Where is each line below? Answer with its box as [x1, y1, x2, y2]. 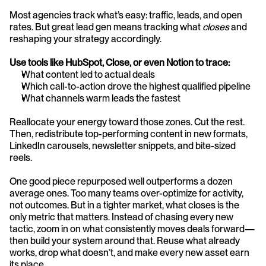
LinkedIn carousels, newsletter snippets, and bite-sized [9, 140, 236, 151]
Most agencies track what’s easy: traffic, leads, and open [9, 9, 242, 21]
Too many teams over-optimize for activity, [71, 187, 243, 199]
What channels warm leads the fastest [21, 92, 180, 104]
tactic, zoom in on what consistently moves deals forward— [9, 223, 255, 235]
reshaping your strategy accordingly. [9, 33, 161, 45]
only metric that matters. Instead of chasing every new [9, 211, 233, 223]
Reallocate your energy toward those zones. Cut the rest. [9, 116, 245, 128]
